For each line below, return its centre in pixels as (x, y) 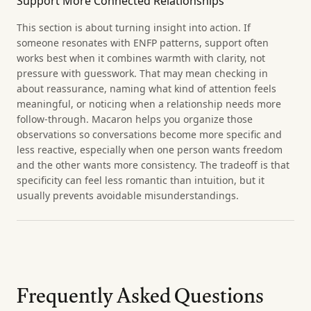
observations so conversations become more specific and (149, 135)
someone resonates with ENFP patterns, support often (143, 43)
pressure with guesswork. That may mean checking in (142, 74)
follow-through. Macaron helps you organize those (135, 119)
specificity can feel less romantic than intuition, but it (141, 180)
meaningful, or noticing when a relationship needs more (149, 104)
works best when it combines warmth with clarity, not (141, 58)
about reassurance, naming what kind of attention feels (146, 89)
